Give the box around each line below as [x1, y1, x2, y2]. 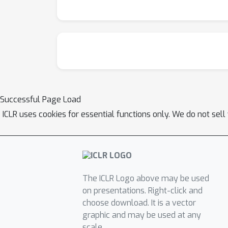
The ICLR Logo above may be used [82, 173, 209, 184]
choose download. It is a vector [82, 197, 196, 209]
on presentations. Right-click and [82, 185, 203, 196]
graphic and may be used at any [82, 210, 201, 221]
